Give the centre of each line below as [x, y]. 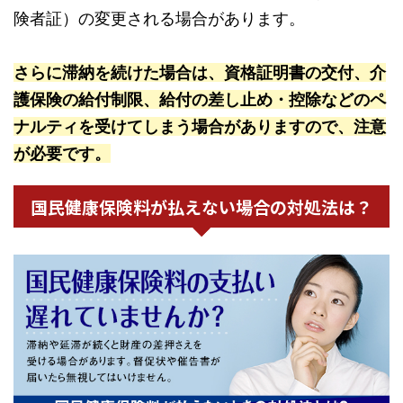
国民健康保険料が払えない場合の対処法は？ [201, 206]
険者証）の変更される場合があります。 [159, 18]
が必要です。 [62, 153]
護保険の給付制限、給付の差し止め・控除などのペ [200, 99]
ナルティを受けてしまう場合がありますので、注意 [200, 126]
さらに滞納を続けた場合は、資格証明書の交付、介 [200, 72]
